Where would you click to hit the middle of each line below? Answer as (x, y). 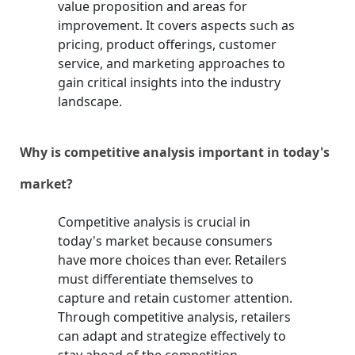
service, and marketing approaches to (172, 64)
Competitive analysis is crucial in (155, 222)
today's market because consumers (166, 241)
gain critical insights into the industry (170, 83)
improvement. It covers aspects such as (177, 26)
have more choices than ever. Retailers (173, 260)
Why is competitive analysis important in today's (175, 153)
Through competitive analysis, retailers (175, 317)
